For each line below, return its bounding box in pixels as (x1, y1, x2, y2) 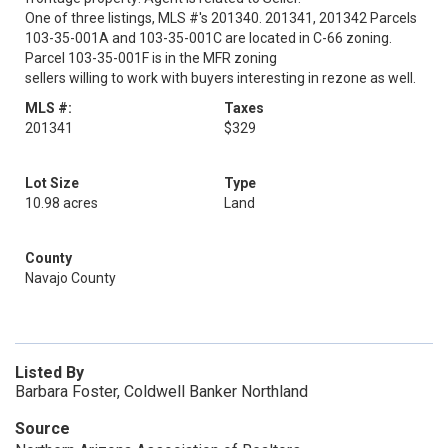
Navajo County (25, 270, 116, 286)
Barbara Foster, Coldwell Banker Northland (15, 382, 308, 401)
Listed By (15, 363, 84, 382)
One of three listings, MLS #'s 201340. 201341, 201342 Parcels (25, 10, 417, 26)
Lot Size (25, 175, 79, 191)
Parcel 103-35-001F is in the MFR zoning (25, 50, 277, 66)
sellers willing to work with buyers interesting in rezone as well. (25, 70, 416, 86)
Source (15, 419, 70, 438)
